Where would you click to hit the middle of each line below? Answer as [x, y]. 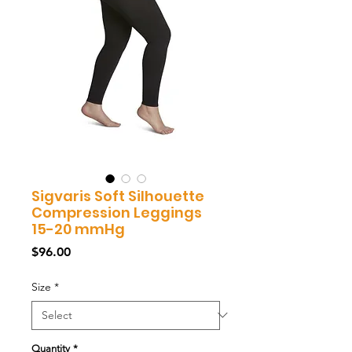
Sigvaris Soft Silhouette [118, 196]
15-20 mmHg [78, 229]
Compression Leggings [117, 212]
